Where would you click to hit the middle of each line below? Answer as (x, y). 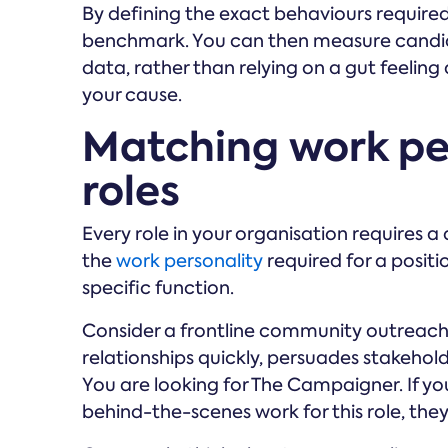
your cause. (132, 95)
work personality (189, 261)
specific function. (158, 288)
